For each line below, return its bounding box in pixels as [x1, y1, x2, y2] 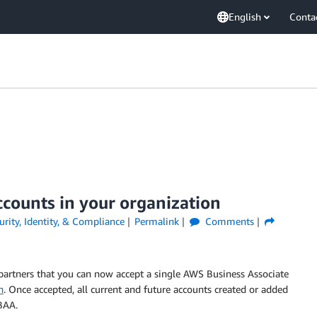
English [229, 11, 261, 23]
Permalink [134, 215, 180, 227]
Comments [202, 215, 255, 227]
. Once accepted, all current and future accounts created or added [4, 283, 288, 295]
